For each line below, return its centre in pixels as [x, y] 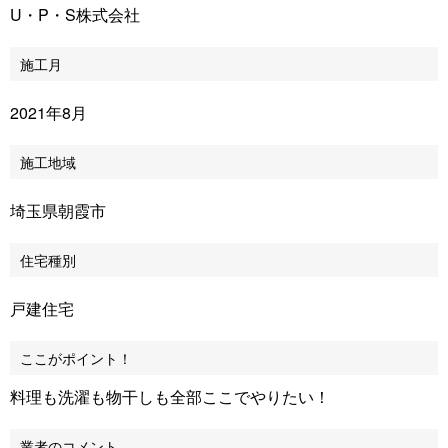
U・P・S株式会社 [75, 14]
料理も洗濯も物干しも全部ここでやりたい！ [170, 396]
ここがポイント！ [76, 358]
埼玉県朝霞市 [58, 210]
